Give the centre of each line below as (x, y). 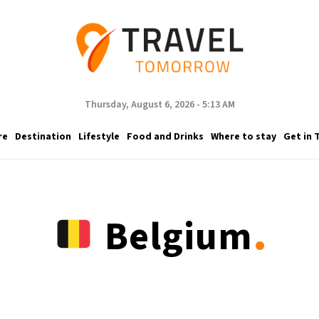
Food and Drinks (165, 136)
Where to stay (243, 136)
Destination (43, 136)
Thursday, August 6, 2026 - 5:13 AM (159, 105)
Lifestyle (99, 136)
